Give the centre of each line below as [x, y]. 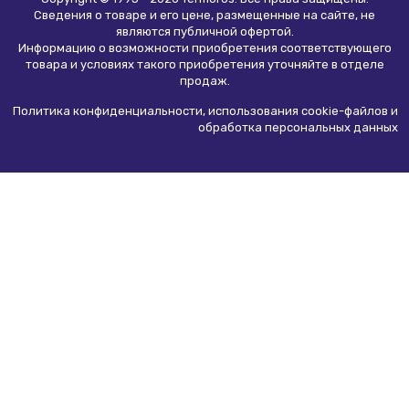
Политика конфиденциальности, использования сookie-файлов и [205, 111]
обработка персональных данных [298, 127]
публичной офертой [232, 31]
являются [144, 31]
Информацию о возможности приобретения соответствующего [204, 48]
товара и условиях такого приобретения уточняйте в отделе [204, 64]
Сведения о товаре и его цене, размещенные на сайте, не [204, 15]
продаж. [204, 81]
